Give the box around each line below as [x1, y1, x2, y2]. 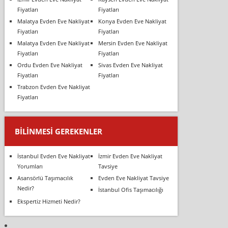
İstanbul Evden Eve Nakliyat [17, 152, 90, 160]
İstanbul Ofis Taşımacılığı [98, 185, 163, 193]
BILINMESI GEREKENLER [14, 126, 102, 136]
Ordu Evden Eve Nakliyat [17, 61, 82, 69]
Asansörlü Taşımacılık [17, 174, 73, 182]
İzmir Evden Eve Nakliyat [98, 152, 162, 160]
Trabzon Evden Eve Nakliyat [17, 82, 90, 91]
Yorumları [17, 162, 43, 170]
